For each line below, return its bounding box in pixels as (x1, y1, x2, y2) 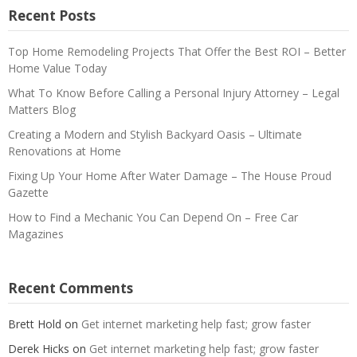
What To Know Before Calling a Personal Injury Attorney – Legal (8, 84, 339, 100)
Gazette (8, 184, 49, 200)
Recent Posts (8, 6, 96, 25)
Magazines (8, 226, 64, 241)
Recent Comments (8, 278, 133, 297)
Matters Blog (8, 101, 76, 117)
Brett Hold (8, 316, 61, 331)
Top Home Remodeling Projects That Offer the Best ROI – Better (8, 43, 346, 59)
